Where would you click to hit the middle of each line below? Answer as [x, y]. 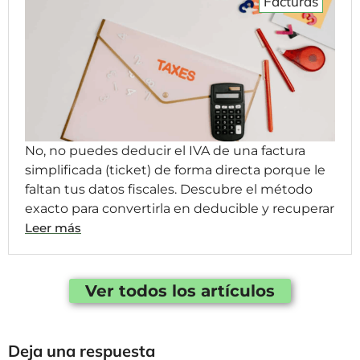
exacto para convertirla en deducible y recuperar [180, 209]
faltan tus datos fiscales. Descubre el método [169, 190]
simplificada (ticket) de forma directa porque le [175, 170]
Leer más [53, 228]
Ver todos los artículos [180, 291]
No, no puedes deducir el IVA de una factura [165, 151]
